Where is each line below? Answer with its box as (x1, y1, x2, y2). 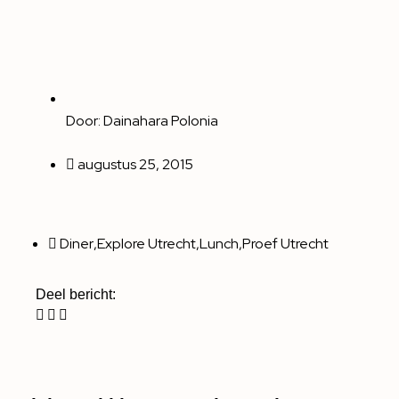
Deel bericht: (36, 286, 116, 302)
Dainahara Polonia (103, 110, 218, 130)
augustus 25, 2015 (77, 154, 193, 174)
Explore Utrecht (97, 233, 196, 253)
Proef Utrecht (242, 233, 329, 253)
